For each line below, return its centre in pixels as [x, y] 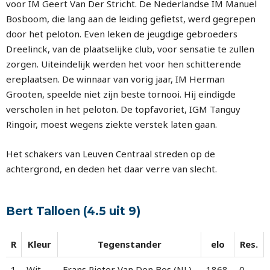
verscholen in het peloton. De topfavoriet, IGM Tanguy [123, 109]
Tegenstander [129, 244]
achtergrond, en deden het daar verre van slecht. [111, 169]
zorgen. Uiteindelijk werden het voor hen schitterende [124, 64]
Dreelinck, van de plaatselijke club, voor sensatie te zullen [130, 49]
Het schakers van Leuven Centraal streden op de [111, 154]
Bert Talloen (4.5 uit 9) [73, 211]
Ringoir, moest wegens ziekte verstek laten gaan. [111, 124]
